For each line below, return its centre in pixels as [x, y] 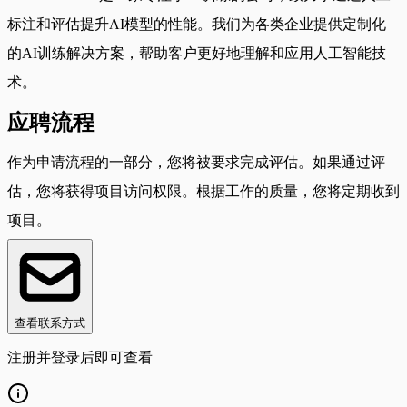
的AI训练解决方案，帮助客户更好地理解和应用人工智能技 [197, 53]
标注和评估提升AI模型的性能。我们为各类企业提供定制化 [197, 24]
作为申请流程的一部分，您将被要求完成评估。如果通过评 [196, 162]
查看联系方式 [50, 323]
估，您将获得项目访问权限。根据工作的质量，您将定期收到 [203, 191]
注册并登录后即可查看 [80, 357]
